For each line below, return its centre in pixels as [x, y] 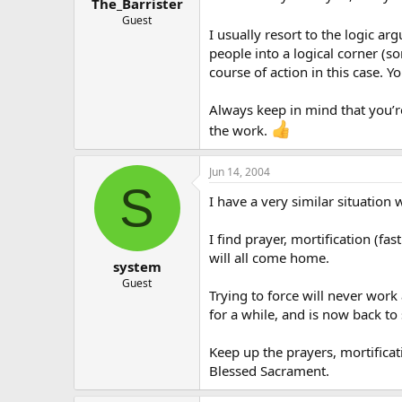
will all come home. [269, 257]
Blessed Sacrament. [269, 370]
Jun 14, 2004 [240, 171]
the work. [240, 130]
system [137, 267]
